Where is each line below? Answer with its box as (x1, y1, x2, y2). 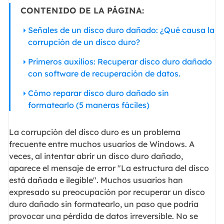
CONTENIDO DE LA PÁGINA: (20, 5, 144, 16)
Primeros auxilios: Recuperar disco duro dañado (27, 56, 212, 67)
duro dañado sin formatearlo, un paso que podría (8, 199, 198, 209)
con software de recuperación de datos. (27, 68, 180, 79)
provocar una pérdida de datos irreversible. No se (8, 211, 198, 221)
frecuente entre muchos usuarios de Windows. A (8, 139, 194, 149)
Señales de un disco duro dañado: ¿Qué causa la (27, 25, 214, 35)
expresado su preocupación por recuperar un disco (8, 187, 205, 197)
